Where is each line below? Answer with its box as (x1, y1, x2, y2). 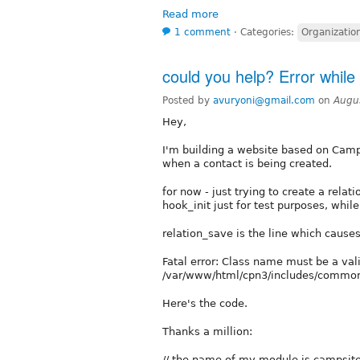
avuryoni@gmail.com (213, 94, 315, 106)
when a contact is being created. (162, 157, 332, 170)
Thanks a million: (162, 325, 252, 337)
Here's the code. (162, 297, 247, 309)
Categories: (240, 26, 297, 38)
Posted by (162, 94, 213, 106)
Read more (162, 7, 219, 20)
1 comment (174, 26, 231, 38)
